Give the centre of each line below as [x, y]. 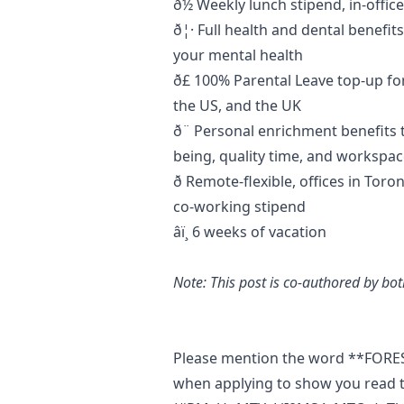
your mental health [240, 55]
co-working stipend [239, 207]
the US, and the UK [237, 106]
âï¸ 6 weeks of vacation [250, 232]
